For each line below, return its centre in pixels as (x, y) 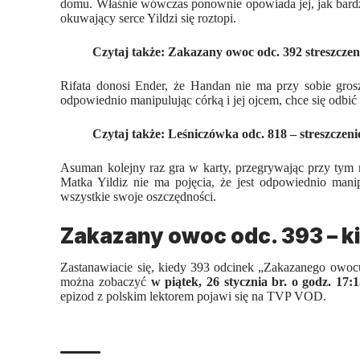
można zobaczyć (106, 282)
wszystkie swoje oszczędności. (139, 196)
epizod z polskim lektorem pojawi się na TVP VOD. (194, 297)
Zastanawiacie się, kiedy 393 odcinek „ (162, 268)
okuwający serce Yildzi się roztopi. (149, 18)
